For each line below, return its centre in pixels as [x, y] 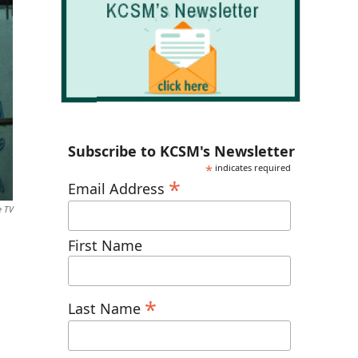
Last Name [106, 308]
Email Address [118, 188]
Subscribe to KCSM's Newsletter [181, 151]
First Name [105, 246]
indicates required [252, 167]
